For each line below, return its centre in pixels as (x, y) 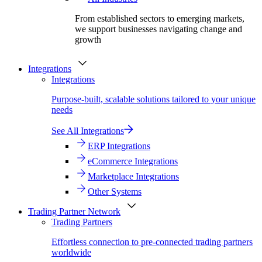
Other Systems (115, 192)
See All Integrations (88, 131)
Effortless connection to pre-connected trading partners (152, 242)
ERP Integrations (119, 146)
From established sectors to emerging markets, (160, 19)
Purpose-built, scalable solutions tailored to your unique (154, 99)
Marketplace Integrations (133, 177)
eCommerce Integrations (133, 161)
